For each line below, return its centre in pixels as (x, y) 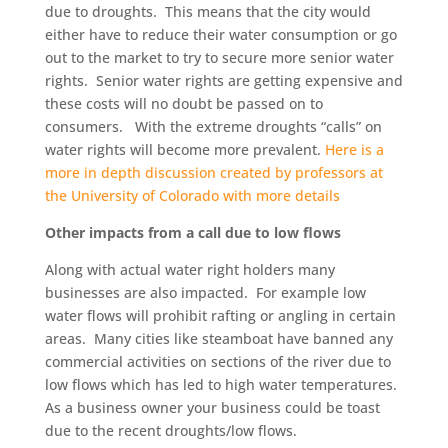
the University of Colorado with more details (192, 195)
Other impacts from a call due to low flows (192, 232)
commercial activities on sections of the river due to (217, 361)
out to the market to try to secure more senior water (219, 57)
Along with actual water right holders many (189, 269)
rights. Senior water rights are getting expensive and (223, 80)
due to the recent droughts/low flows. (170, 430)
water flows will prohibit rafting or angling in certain (220, 315)
